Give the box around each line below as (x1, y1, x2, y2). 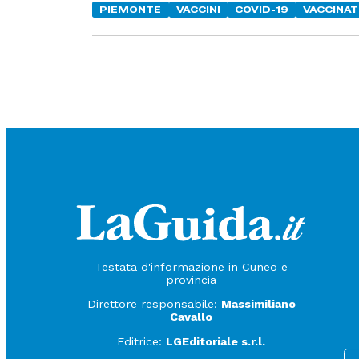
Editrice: (117, 334, 167, 348)
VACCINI (175, 4, 220, 16)
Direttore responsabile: (87, 297, 221, 311)
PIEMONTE (99, 4, 162, 16)
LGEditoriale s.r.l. (166, 334, 266, 348)
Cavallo (170, 310, 213, 324)
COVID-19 (235, 4, 289, 16)
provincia (166, 272, 217, 286)
